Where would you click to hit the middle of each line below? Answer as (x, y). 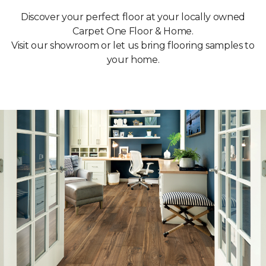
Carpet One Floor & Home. (133, 31)
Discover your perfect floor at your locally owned (133, 17)
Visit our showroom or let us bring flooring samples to (133, 46)
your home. (133, 60)
